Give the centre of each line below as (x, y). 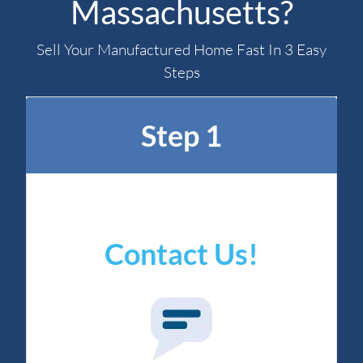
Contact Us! (181, 254)
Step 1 (181, 136)
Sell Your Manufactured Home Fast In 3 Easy (181, 50)
